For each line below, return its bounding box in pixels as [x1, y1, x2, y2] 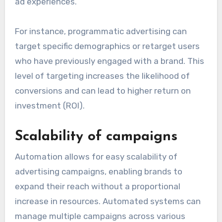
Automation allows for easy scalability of [14, 151, 177, 162]
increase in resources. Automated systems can [14, 196, 201, 206]
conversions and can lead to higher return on [14, 86, 191, 96]
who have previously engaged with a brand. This [14, 56, 204, 66]
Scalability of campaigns [14, 130, 177, 144]
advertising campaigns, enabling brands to [14, 166, 182, 176]
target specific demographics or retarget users [14, 41, 200, 52]
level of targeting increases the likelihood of [14, 71, 190, 81]
